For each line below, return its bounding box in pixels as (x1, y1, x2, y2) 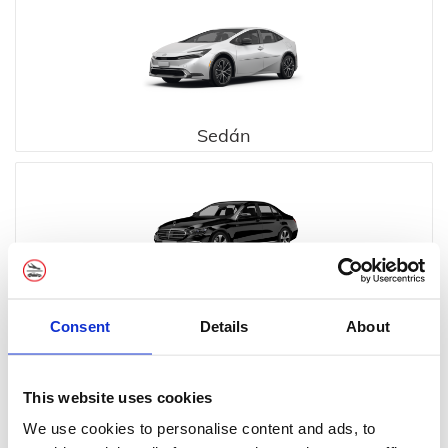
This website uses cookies (23, 388, 213, 405)
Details (199, 317, 249, 334)
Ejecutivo (187, 302, 261, 325)
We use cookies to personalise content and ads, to (23, 419, 376, 437)
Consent (50, 317, 110, 334)
